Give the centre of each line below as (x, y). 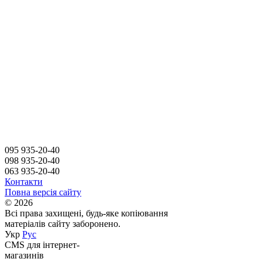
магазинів (24, 255)
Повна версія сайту (43, 192)
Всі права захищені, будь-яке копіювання (86, 213)
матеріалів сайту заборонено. (63, 223)
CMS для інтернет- (42, 244)
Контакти (24, 181)
